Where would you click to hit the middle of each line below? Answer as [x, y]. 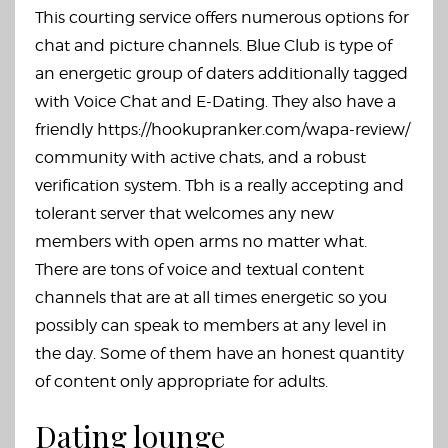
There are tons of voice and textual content [199, 269]
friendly [66, 129]
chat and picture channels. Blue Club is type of [213, 45]
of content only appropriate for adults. [181, 381]
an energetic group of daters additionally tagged [221, 73]
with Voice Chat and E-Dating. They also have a [215, 101]
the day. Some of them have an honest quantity [219, 353]
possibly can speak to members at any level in [211, 325]
